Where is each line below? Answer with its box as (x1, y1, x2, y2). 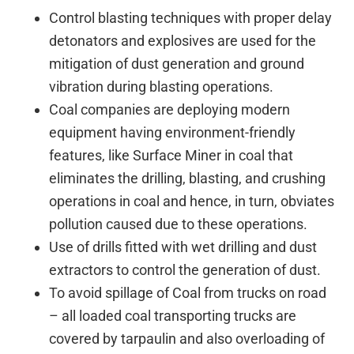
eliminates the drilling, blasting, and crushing (49, 169, 326, 186)
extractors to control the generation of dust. (49, 261, 322, 278)
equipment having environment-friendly (49, 123, 296, 141)
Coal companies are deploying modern (49, 100, 291, 118)
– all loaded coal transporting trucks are (49, 307, 297, 324)
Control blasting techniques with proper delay (49, 9, 333, 26)
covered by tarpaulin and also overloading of (49, 330, 326, 347)
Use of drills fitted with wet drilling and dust (49, 238, 318, 255)
